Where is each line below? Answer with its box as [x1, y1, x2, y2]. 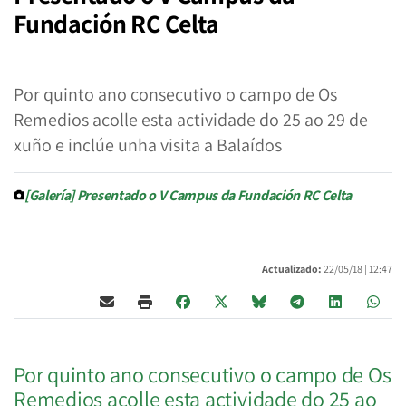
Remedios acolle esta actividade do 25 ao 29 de [14, 108, 368, 131]
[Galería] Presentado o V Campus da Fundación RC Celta [24, 186, 353, 205]
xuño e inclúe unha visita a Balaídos [14, 133, 282, 157]
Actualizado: [262, 262, 322, 275]
